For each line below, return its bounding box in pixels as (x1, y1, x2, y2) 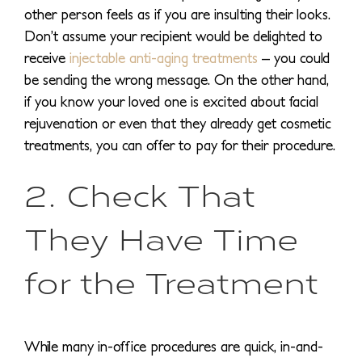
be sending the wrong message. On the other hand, (24, 71, 329, 89)
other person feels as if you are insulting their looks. (24, 6, 330, 23)
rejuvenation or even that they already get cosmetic (24, 115, 331, 133)
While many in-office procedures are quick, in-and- (24, 337, 323, 355)
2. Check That (24, 171, 255, 217)
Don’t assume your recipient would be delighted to (24, 27, 322, 45)
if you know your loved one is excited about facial (24, 93, 318, 111)
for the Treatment (24, 259, 318, 305)
